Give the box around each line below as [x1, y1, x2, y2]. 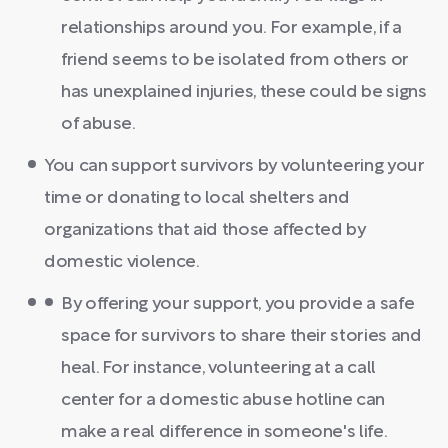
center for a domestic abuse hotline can [61, 392, 385, 409]
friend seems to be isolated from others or [61, 52, 409, 69]
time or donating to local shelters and [44, 190, 350, 207]
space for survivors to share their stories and [61, 328, 422, 345]
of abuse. [61, 116, 136, 133]
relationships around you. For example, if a [61, 20, 402, 37]
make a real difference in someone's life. [61, 424, 388, 441]
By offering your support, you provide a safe [61, 296, 415, 313]
